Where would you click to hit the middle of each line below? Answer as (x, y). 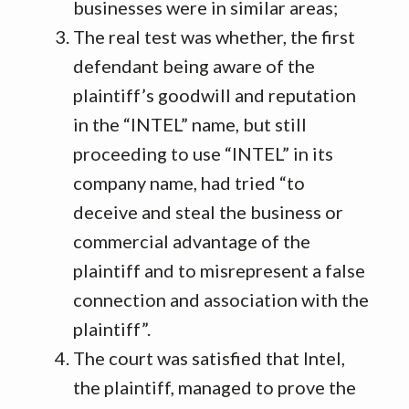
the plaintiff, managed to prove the (215, 387)
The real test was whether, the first (214, 37)
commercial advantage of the (192, 241)
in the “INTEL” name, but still (190, 124)
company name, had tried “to (189, 183)
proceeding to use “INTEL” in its (203, 153)
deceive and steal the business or (208, 212)
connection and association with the (221, 299)
